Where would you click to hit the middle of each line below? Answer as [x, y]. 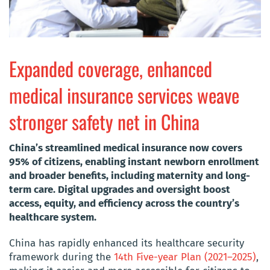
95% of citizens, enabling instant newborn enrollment [134, 162]
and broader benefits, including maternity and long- [130, 175]
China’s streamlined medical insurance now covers [126, 148]
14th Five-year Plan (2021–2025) [185, 257]
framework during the [61, 257]
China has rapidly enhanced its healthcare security [127, 243]
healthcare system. [53, 217]
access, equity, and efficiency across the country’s [124, 203]
